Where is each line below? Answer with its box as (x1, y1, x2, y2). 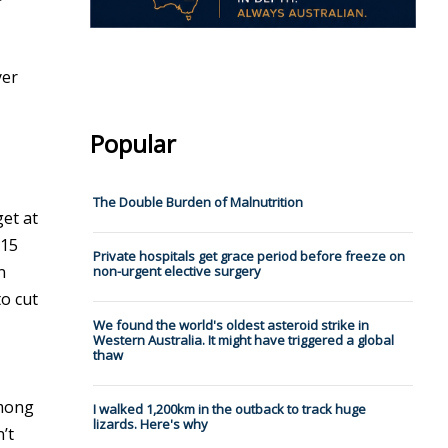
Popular (89, 127, 176, 161)
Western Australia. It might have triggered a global (92, 331, 394, 350)
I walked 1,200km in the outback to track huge (92, 400, 366, 419)
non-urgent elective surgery (92, 262, 261, 281)
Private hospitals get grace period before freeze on (92, 247, 405, 266)
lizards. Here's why (92, 415, 208, 434)
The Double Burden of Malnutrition (92, 193, 303, 212)
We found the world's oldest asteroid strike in (92, 316, 369, 335)
